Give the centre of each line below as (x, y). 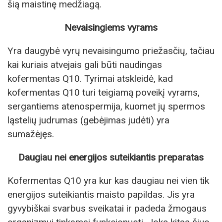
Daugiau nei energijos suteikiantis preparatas (111, 158)
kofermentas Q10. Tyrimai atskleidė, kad (90, 78)
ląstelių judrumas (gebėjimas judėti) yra (88, 120)
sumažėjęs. (31, 134)
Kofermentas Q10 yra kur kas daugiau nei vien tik (108, 181)
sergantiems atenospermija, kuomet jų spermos (106, 106)
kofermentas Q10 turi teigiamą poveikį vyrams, (104, 92)
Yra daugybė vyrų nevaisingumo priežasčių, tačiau (111, 51)
